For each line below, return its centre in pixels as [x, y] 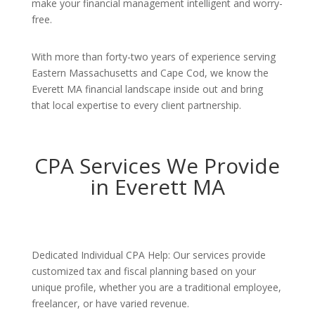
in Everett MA [157, 187]
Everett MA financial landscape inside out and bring [147, 89]
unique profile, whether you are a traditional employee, [156, 287]
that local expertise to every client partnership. [136, 105]
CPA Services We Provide [157, 166]
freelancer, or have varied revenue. [110, 303]
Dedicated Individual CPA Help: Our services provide [148, 255]
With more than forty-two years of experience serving [153, 57]
